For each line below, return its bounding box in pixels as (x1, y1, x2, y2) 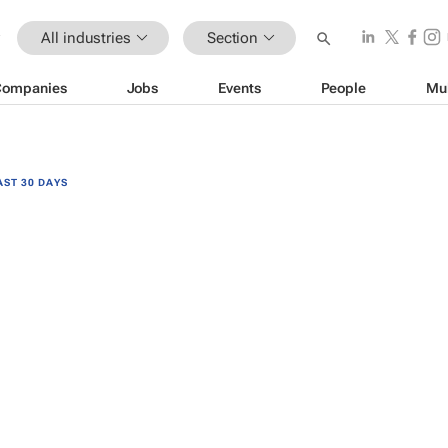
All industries (41, 28, 131, 47)
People (320, 79, 366, 96)
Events (218, 79, 261, 96)
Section (206, 28, 259, 47)
